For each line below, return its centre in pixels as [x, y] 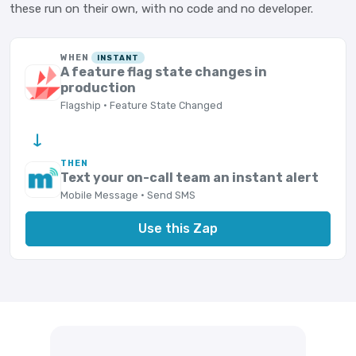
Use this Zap [178, 228]
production [99, 88]
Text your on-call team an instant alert [190, 177]
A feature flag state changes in [164, 72]
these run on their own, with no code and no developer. [161, 9]
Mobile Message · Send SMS [128, 195]
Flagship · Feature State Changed [142, 106]
